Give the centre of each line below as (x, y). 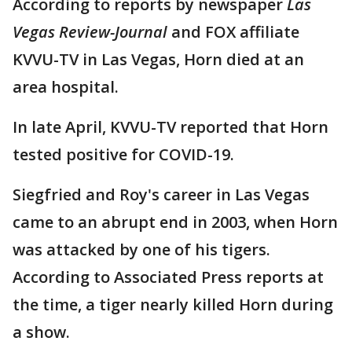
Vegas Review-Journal (92, 32)
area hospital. (66, 87)
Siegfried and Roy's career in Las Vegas (161, 195)
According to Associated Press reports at (168, 277)
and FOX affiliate (235, 32)
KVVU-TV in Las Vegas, (96, 60)
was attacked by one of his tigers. (141, 250)
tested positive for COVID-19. (123, 155)
